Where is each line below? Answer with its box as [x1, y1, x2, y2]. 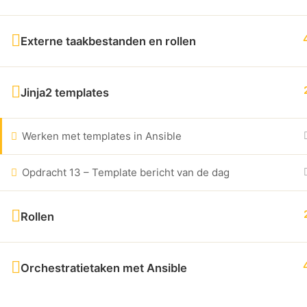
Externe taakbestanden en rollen [21, 34, 196, 48]
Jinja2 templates [21, 86, 109, 99]
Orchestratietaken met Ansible [21, 261, 187, 275]
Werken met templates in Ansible [22, 130, 182, 143]
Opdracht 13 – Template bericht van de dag [22, 166, 230, 179]
